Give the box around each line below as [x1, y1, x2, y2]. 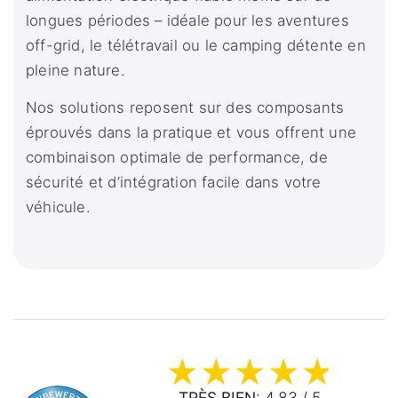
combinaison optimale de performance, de [26, 148, 328, 167]
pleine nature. [26, 61, 125, 80]
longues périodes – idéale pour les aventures [26, 12, 349, 30]
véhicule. [26, 198, 91, 217]
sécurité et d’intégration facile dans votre [26, 173, 322, 192]
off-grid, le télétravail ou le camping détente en [26, 36, 366, 55]
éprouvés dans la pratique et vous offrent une [26, 123, 357, 142]
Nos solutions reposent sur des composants [26, 99, 345, 117]
